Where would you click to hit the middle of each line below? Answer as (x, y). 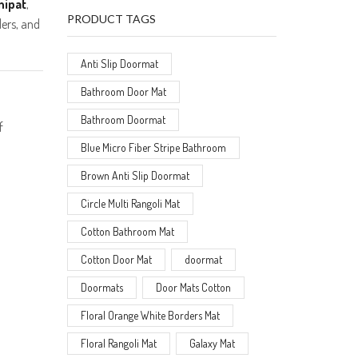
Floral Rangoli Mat (118, 343)
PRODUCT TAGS (111, 19)
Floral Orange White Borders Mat (150, 315)
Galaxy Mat (213, 343)
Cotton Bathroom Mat (127, 231)
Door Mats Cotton (194, 287)
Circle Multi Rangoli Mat (130, 203)
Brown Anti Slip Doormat (135, 175)
